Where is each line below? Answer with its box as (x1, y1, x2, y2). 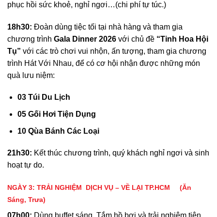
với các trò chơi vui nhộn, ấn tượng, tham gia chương (21, 46, 206, 55)
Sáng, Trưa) (7, 196, 46, 204)
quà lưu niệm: (7, 71, 55, 79)
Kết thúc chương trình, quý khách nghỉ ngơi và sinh (34, 149, 209, 157)
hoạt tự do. (7, 161, 44, 170)
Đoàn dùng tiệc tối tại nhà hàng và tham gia (34, 22, 183, 31)
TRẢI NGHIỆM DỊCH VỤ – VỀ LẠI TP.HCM (37, 184, 180, 192)
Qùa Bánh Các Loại (26, 126, 99, 135)
